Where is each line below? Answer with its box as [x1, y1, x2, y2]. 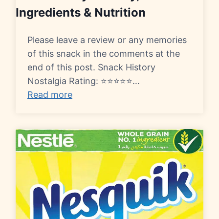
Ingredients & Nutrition [16, 5, 146, 20]
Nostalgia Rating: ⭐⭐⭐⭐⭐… [27, 76, 140, 87]
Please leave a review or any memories [27, 35, 187, 45]
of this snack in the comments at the [27, 48, 180, 59]
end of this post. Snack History [27, 62, 155, 73]
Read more [27, 89, 72, 100]
